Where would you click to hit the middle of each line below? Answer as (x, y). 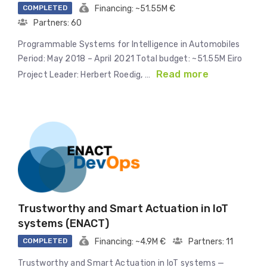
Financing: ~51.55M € (135, 9)
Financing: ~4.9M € (130, 242)
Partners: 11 (211, 242)
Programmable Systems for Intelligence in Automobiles (129, 45)
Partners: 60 (58, 23)
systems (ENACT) (63, 224)
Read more (182, 74)
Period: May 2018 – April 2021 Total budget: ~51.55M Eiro (130, 59)
